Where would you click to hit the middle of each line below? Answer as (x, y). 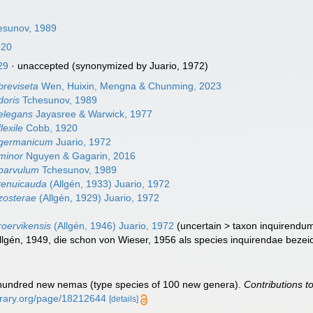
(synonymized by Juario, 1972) (139, 66)
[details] (124, 299)
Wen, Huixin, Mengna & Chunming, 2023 (130, 86)
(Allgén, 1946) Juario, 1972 (113, 226)
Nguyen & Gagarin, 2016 (80, 156)
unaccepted (44, 66)
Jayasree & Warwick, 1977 (93, 114)
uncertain (201, 226)
